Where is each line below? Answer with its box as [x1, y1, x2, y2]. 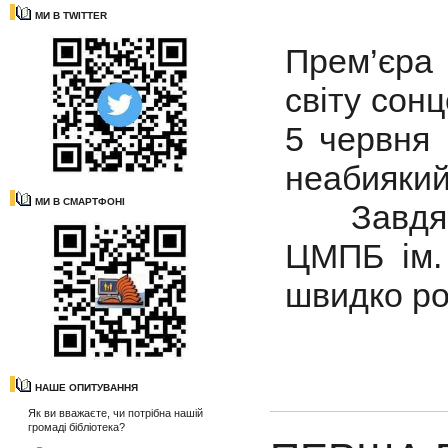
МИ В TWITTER [35, 10, 107, 21]
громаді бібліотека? [28, 421, 125, 433]
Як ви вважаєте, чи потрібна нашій [28, 407, 203, 419]
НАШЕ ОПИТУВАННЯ [35, 382, 138, 393]
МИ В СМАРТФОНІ [35, 196, 125, 207]
